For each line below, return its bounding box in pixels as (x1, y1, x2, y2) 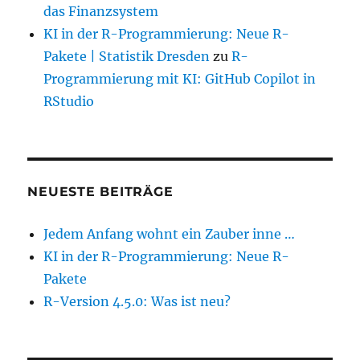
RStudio (43, 93, 95, 110)
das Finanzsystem (43, 3, 159, 20)
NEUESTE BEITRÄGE (27, 184, 174, 200)
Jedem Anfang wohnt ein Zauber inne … (43, 226, 296, 243)
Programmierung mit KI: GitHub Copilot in (43, 71, 317, 88)
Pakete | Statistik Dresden (43, 48, 211, 65)
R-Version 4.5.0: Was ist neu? (43, 293, 231, 310)
